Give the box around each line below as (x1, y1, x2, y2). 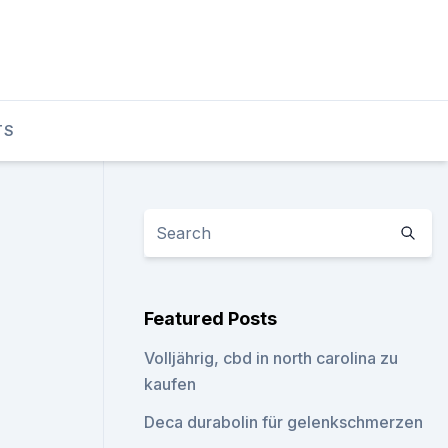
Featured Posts (144, 308, 278, 329)
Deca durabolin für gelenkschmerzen (144, 412, 424, 432)
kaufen (144, 374, 197, 394)
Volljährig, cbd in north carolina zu (144, 348, 399, 368)
